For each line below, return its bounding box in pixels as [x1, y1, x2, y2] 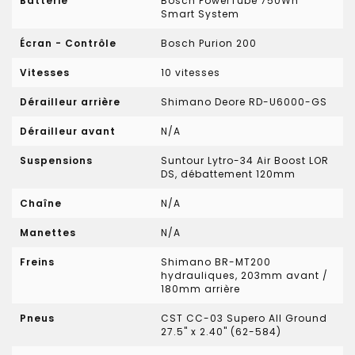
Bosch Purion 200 [161, 36, 258, 50]
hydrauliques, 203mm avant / [161, 269, 329, 282]
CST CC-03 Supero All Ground [161, 311, 328, 325]
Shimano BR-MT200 [161, 255, 272, 269]
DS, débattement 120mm [161, 167, 296, 181]
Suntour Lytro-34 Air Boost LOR [161, 154, 330, 167]
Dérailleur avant [20, 124, 116, 138]
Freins [20, 255, 55, 269]
